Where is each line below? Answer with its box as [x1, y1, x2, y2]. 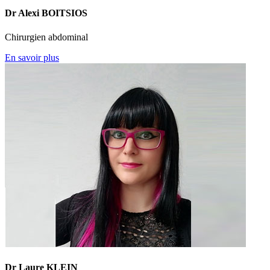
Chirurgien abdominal [5, 31, 88, 42]
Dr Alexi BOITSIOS [5, 8, 87, 19]
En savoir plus [5, 52, 59, 63]
